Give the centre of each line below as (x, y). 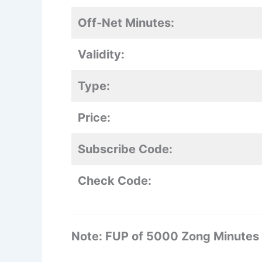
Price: (94, 118)
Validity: (101, 55)
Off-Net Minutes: (126, 23)
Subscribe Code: (125, 149)
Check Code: (115, 181)
